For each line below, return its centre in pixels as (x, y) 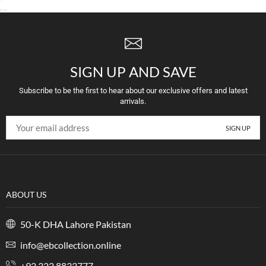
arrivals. (133, 102)
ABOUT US (26, 195)
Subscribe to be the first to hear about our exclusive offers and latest (133, 91)
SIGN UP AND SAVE (133, 71)
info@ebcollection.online (70, 245)
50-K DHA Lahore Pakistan (75, 224)
